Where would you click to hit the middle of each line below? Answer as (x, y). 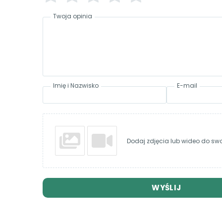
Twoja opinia (73, 16)
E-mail (187, 86)
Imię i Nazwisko (76, 86)
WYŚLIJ (166, 188)
